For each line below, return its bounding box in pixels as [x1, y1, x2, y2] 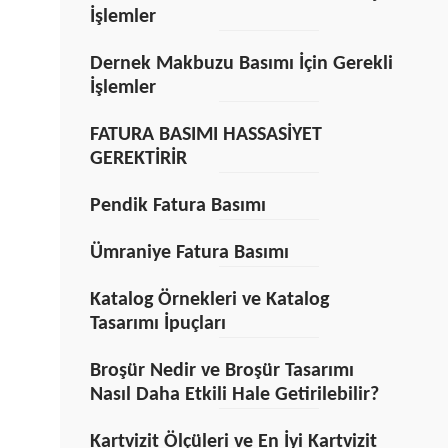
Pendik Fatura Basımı [89, 196, 266, 216]
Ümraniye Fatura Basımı [89, 243, 289, 263]
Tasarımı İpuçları [89, 314, 226, 334]
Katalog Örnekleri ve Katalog [89, 290, 329, 310]
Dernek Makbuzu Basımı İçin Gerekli [89, 54, 393, 74]
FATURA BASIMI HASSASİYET [89, 125, 322, 145]
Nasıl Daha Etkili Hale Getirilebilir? [89, 385, 379, 405]
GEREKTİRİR [89, 149, 187, 169]
